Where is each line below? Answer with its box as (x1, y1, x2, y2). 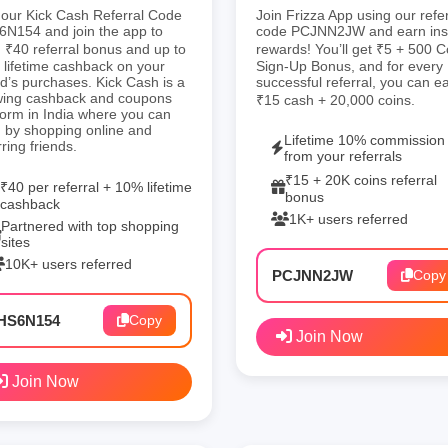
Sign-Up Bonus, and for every (256, 57, 443, 74)
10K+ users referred (5, 255, 132, 272)
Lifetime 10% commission (284, 131, 445, 148)
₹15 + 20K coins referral (285, 171, 437, 188)
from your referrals (284, 147, 402, 164)
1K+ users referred (289, 210, 408, 227)
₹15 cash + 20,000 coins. (256, 91, 415, 108)
